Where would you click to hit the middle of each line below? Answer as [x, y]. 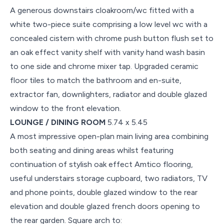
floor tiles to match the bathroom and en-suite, [96, 80]
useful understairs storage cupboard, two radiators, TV [109, 178]
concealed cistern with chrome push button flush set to [112, 38]
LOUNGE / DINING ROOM [58, 122]
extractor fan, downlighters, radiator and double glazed [108, 94]
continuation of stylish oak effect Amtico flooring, [101, 164]
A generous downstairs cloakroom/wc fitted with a [102, 10]
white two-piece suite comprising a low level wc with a [109, 24]
